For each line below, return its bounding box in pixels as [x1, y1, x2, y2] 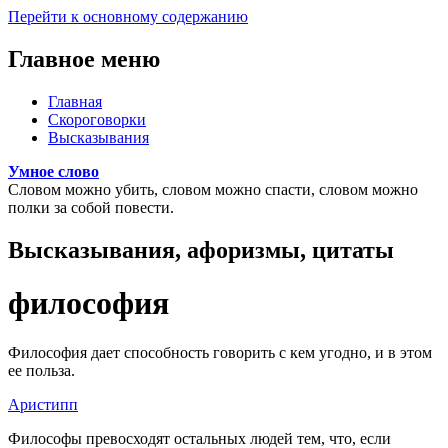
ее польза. [8, 361, 75, 379]
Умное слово [8, 162, 99, 180]
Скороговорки [48, 110, 146, 128]
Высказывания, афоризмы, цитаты [8, 236, 394, 263]
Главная [48, 92, 102, 110]
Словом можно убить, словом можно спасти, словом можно [8, 180, 418, 198]
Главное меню [8, 45, 160, 72]
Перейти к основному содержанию [8, 8, 248, 25]
